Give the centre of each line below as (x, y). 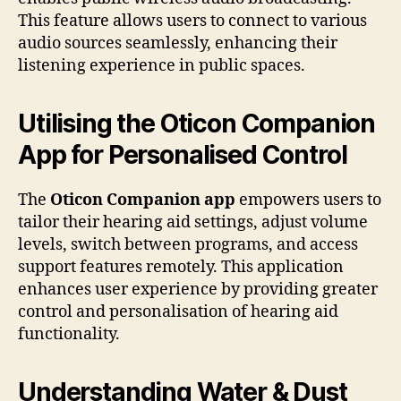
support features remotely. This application (181, 267)
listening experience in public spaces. (162, 65)
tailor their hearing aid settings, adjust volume (193, 222)
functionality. (69, 334)
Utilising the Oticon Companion (197, 123)
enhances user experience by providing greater (198, 289)
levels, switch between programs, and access (188, 244)
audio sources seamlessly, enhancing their (178, 43)
